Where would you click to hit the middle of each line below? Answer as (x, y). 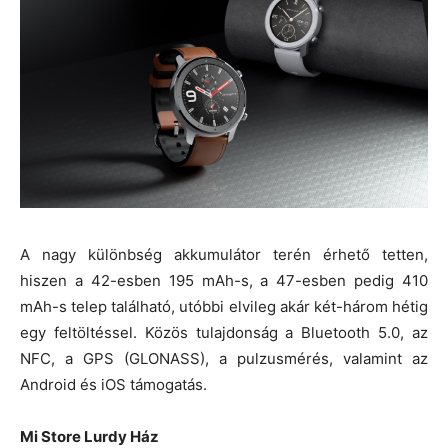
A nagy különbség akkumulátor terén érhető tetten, (224, 254)
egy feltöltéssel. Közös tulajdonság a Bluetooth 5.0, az (224, 332)
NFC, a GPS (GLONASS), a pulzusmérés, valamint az (224, 358)
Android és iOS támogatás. (113, 384)
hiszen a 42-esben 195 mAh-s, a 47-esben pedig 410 (224, 280)
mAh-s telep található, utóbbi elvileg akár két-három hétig (224, 306)
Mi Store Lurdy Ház (89, 436)
